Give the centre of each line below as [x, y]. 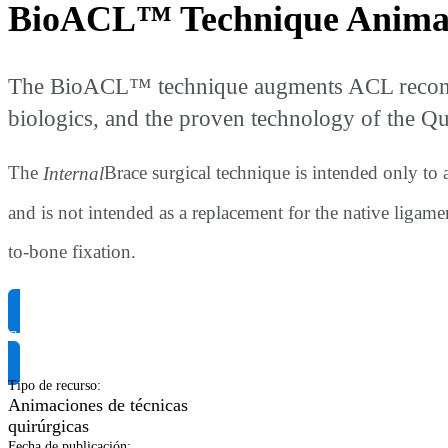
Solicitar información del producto [133, 337]
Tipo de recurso [52, 386]
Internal [73, 173]
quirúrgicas [48, 426]
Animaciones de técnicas [98, 405]
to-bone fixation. [72, 252]
